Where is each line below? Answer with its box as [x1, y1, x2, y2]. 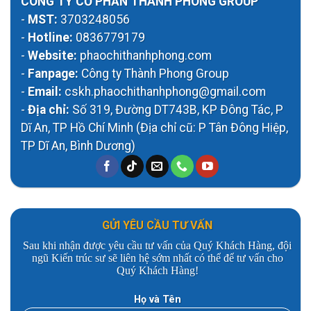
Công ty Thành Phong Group [78, 67, 229, 81]
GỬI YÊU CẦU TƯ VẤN [102, 219, 212, 233]
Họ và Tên [133, 293, 181, 305]
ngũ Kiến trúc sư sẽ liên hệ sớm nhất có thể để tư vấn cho [31, 252, 283, 264]
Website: [28, 49, 77, 62]
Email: [28, 85, 62, 99]
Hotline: [28, 31, 73, 44]
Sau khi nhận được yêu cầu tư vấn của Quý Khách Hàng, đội [23, 239, 292, 252]
